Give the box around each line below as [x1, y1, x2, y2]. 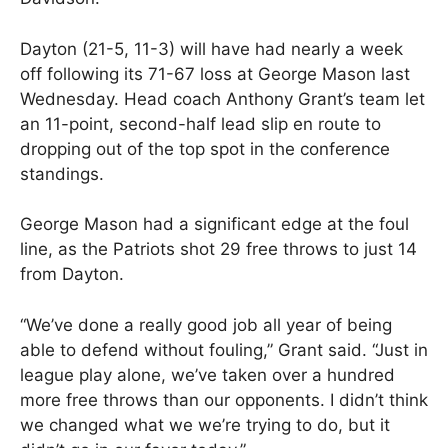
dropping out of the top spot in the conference [20, 138, 390, 159]
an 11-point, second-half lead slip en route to [20, 113, 381, 134]
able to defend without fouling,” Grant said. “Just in [20, 339, 428, 360]
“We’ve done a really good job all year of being [20, 314, 392, 335]
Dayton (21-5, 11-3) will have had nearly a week [20, 38, 403, 59]
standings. [20, 163, 104, 184]
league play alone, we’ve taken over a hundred [20, 364, 395, 385]
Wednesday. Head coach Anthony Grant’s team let [20, 88, 425, 109]
